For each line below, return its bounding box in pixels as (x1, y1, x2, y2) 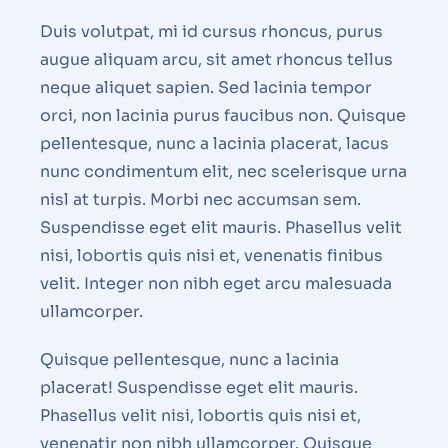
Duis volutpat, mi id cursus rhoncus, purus (40, 21, 383, 43)
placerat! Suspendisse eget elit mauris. (40, 377, 358, 399)
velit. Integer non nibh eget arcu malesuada (40, 273, 392, 295)
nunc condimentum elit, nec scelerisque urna (40, 161, 407, 183)
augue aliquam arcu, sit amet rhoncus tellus (40, 49, 393, 71)
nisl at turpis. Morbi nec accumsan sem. (40, 189, 361, 211)
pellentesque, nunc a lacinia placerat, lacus (40, 133, 389, 155)
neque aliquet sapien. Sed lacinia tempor (40, 77, 372, 99)
